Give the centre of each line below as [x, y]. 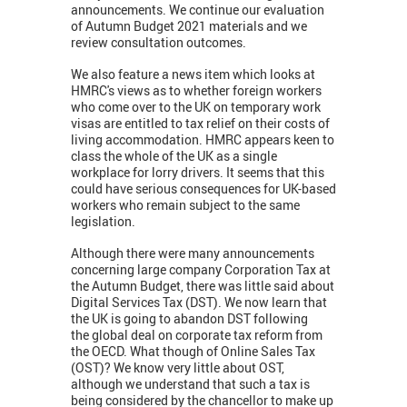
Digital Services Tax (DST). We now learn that [199, 303]
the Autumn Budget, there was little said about [203, 286]
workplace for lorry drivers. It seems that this [198, 173]
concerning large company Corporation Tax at [201, 270]
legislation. [103, 222]
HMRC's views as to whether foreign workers [196, 91]
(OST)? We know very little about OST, [178, 368]
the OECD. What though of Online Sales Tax [193, 352]
